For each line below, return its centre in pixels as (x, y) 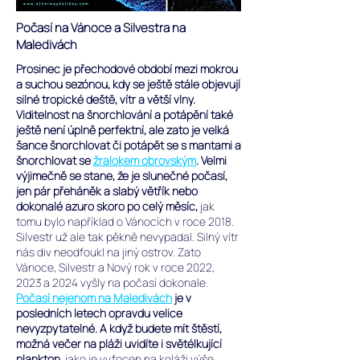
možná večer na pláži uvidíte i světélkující (119, 344)
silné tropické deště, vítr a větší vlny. (106, 99)
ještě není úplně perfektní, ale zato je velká (123, 130)
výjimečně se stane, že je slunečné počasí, (122, 176)
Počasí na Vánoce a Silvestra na (101, 28)
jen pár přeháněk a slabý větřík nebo (107, 191)
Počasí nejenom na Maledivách (94, 298)
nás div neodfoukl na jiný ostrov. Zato (108, 252)
